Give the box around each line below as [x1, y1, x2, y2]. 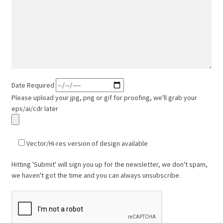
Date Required [11, 81, 56, 90]
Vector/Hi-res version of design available [26, 139, 148, 148]
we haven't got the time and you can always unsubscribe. [11, 171, 181, 180]
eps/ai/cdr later [11, 104, 58, 113]
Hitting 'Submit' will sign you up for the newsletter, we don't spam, [11, 160, 208, 169]
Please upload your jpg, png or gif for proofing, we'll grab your [11, 93, 197, 103]
